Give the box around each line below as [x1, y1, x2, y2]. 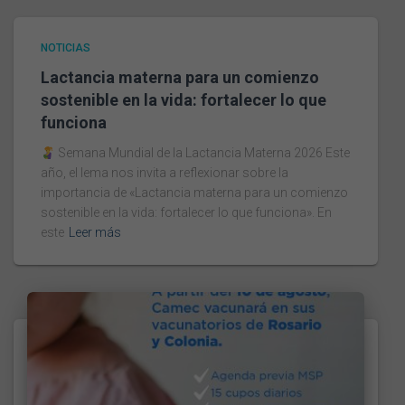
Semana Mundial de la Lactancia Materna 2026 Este [54, 146, 350, 161]
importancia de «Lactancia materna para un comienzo [41, 185, 348, 201]
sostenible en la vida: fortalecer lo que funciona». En [41, 205, 332, 221]
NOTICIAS [41, 42, 90, 55]
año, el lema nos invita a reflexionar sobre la [41, 165, 288, 181]
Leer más [69, 225, 121, 240]
